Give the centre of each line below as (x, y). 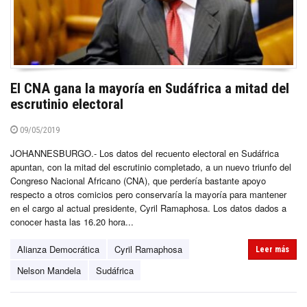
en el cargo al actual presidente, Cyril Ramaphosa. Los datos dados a (148, 208)
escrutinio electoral (67, 105)
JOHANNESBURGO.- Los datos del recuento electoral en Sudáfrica (145, 153)
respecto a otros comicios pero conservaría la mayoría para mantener (148, 195)
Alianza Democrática (58, 249)
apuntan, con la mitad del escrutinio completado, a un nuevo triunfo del (151, 167)
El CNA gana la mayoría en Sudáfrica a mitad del (150, 89)
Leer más (272, 250)
